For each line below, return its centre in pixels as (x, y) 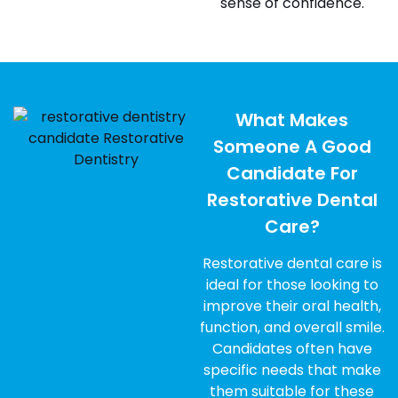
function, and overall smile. (292, 327)
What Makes (292, 120)
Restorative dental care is (292, 263)
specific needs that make (292, 370)
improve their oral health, (292, 306)
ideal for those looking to (292, 285)
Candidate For (292, 173)
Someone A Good (292, 147)
